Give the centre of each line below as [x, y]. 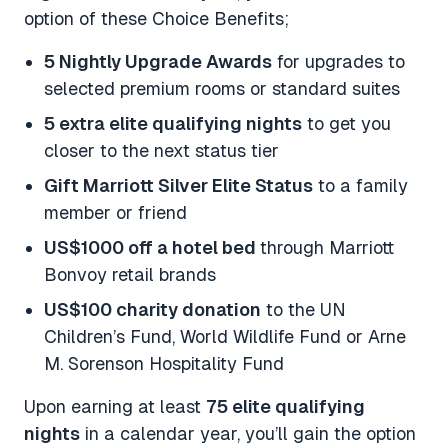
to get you [346, 123]
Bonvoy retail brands [130, 274]
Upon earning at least [115, 406]
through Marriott [327, 247]
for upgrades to [338, 61]
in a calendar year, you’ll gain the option [248, 433]
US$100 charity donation [152, 309]
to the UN [303, 309]
